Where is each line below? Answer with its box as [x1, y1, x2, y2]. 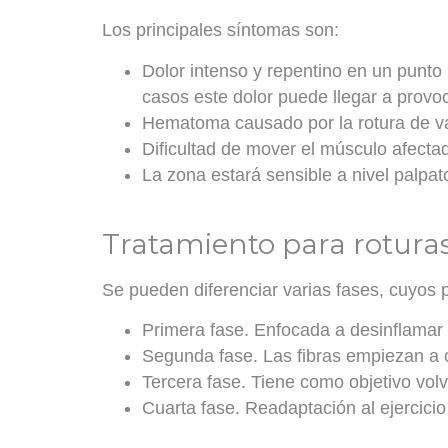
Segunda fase [142, 346, 253, 367]
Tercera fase [142, 372, 241, 393]
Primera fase [142, 320, 244, 341]
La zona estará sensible [142, 164, 332, 185]
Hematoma [142, 112, 230, 133]
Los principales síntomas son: [102, 20, 339, 41]
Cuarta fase [142, 398, 235, 419]
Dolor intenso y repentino [142, 60, 342, 81]
